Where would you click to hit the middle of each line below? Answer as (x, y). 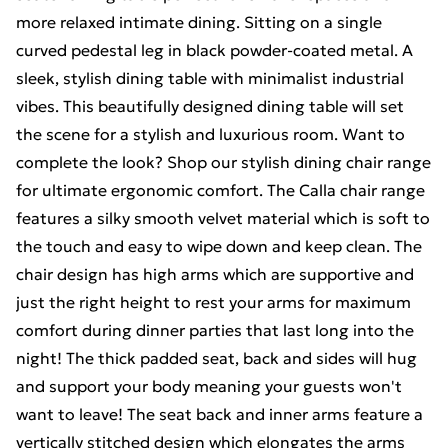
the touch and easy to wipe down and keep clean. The (219, 246)
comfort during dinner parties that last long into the (215, 330)
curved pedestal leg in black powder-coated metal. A (214, 50)
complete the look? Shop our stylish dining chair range (223, 162)
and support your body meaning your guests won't (209, 386)
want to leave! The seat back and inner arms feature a (219, 414)
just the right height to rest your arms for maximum (213, 302)
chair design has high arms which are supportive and (215, 274)
